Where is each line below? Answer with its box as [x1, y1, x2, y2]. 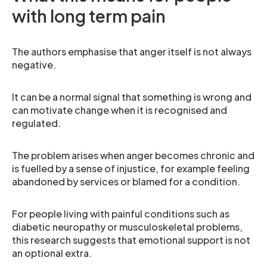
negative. [12, 58, 56, 71]
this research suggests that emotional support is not [12, 233, 250, 246]
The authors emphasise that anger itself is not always [12, 45, 252, 58]
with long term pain [12, 5, 166, 26]
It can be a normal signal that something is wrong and [12, 90, 252, 103]
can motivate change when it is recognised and [12, 103, 227, 116]
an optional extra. [12, 246, 92, 259]
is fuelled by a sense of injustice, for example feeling [12, 162, 250, 175]
